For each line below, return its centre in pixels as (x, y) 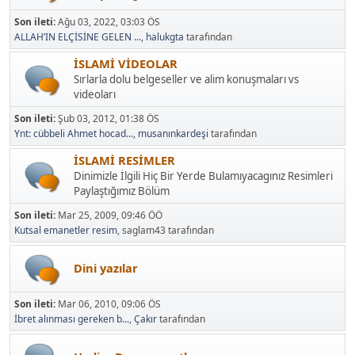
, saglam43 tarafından (166, 230)
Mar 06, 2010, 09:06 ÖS (109, 303)
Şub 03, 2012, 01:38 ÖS (109, 118)
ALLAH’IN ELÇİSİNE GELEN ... (78, 36)
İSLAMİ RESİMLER (124, 160)
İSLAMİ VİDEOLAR (126, 63)
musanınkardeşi (173, 133)
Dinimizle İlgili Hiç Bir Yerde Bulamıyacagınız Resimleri (203, 176)
